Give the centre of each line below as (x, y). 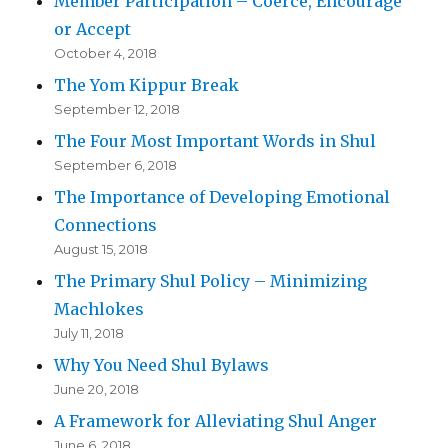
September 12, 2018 (117, 109)
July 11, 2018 (89, 333)
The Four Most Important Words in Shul (215, 141)
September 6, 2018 (116, 165)
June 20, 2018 (97, 389)
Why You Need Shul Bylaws (162, 365)
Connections (106, 225)
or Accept (93, 29)
